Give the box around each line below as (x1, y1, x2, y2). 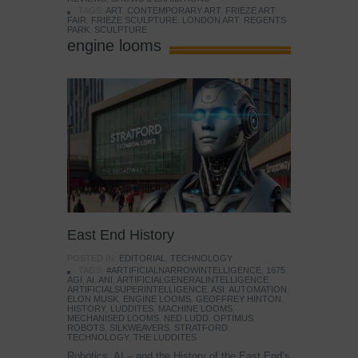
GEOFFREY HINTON (196, 294, 281, 304)
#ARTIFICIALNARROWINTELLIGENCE (106, 265, 261, 276)
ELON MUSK (67, 294, 118, 304)
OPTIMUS (213, 313, 253, 324)
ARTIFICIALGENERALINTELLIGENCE (117, 275, 268, 285)
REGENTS (244, 15, 286, 26)
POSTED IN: (67, 253, 119, 264)
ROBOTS (67, 323, 105, 333)
